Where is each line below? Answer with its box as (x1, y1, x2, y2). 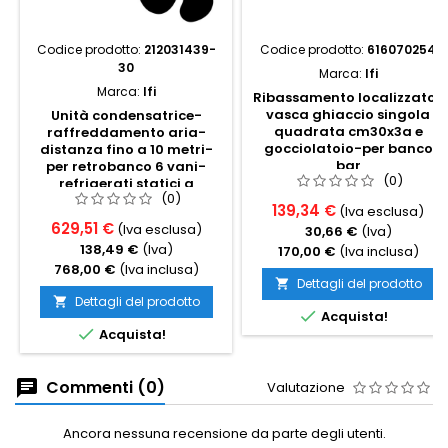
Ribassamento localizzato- (252, 87, 444, 107)
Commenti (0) (42, 375, 165, 399)
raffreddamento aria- (46, 122, 206, 142)
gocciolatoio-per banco (263, 138, 433, 158)
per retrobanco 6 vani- (46, 156, 206, 176)
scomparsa (86, 190, 166, 210)
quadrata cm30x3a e (273, 121, 423, 141)
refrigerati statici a (58, 173, 194, 193)
